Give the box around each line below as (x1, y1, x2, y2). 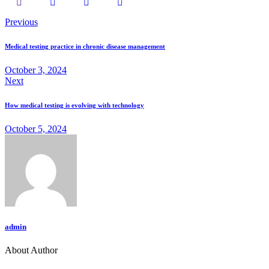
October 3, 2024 (5, 65, 67, 76)
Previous (5, 17, 38, 28)
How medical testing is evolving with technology (5, 101, 144, 109)
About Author (5, 245, 58, 256)
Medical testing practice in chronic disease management (5, 43, 165, 50)
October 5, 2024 (5, 124, 67, 134)
